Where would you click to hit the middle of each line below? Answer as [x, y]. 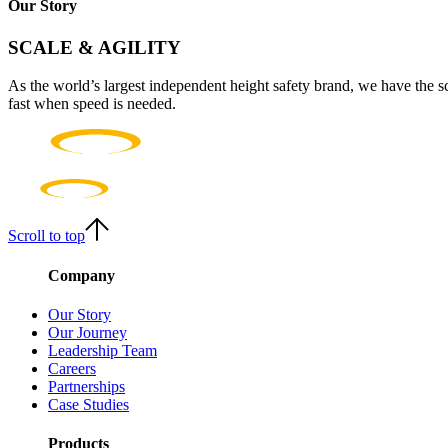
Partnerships [86, 386]
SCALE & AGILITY [94, 47]
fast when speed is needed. [92, 104]
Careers [72, 368]
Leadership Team [102, 350]
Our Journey [87, 332]
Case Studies [88, 404]
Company [81, 275]
